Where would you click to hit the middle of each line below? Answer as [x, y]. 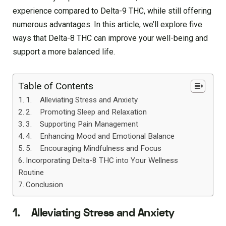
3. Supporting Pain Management [82, 124]
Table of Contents [56, 86]
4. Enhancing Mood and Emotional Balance [100, 136]
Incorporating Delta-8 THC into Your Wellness [102, 160]
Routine [31, 172]
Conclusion [45, 184]
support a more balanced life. [64, 51]
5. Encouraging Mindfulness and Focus [94, 148]
